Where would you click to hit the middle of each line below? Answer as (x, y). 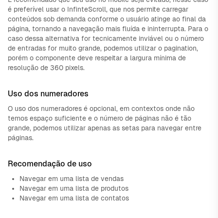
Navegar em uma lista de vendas (72, 179)
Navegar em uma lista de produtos (74, 188)
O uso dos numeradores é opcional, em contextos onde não (101, 109)
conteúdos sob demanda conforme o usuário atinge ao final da (107, 19)
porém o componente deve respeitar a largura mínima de (97, 58)
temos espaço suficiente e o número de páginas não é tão (100, 118)
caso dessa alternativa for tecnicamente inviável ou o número (106, 38)
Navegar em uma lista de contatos (74, 198)
